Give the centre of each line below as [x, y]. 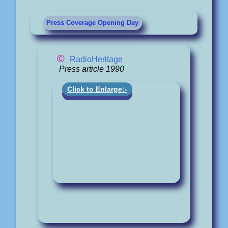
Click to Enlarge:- [97, 89]
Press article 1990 [91, 69]
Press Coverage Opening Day [93, 23]
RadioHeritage [96, 59]
